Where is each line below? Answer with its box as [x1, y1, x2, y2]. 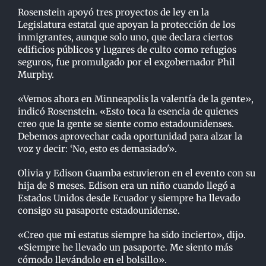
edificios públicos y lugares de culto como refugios [17, 44, 236, 56]
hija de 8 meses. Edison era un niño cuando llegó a [17, 180, 235, 192]
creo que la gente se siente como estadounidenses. [17, 118, 234, 130]
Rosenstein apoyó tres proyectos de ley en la [17, 7, 209, 18]
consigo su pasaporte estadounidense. [17, 205, 180, 217]
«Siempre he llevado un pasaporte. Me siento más [17, 242, 233, 254]
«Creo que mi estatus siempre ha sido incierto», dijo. [17, 229, 246, 241]
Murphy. [17, 69, 56, 81]
